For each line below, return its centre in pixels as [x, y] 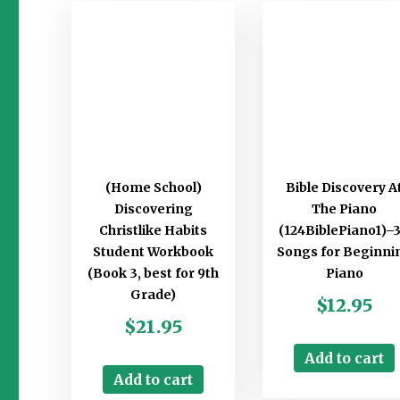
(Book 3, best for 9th [154, 274]
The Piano [345, 209]
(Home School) [153, 188]
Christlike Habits [154, 231]
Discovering [153, 209]
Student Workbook [154, 252]
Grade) [154, 295]
